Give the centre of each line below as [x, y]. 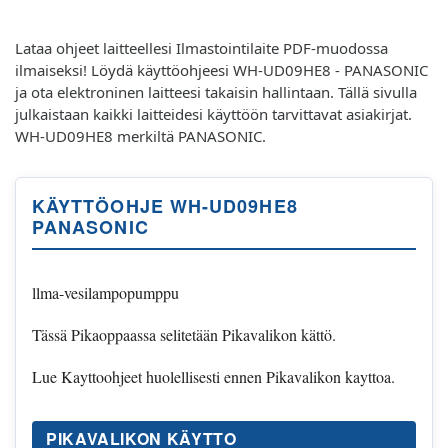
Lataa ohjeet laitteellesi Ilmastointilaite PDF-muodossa [201, 47]
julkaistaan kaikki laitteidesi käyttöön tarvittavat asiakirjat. [213, 113]
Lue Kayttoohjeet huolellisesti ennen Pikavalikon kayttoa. [213, 376]
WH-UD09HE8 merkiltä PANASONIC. [140, 135]
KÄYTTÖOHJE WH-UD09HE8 [165, 205]
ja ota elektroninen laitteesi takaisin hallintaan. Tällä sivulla [216, 91]
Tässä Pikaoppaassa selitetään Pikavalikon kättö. [184, 334]
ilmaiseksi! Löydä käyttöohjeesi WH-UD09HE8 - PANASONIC [221, 69]
